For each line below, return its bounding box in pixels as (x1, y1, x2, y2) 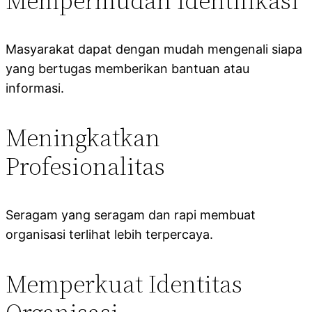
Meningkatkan (6, 120, 160, 155)
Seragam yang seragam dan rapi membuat (6, 207, 256, 222)
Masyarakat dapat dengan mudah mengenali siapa (6, 41, 302, 56)
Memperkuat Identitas (6, 266, 242, 301)
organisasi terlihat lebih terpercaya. (6, 226, 213, 242)
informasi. (6, 80, 64, 95)
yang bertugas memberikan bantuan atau (6, 61, 249, 76)
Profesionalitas (6, 148, 165, 183)
